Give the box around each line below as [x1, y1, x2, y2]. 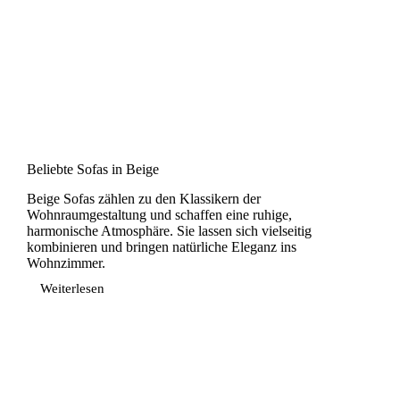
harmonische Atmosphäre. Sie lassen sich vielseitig [27, 222, 312, 238]
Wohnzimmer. [27, 254, 105, 271]
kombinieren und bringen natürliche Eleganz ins [27, 238, 296, 254]
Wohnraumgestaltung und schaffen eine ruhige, [27, 206, 292, 222]
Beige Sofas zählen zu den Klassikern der [27, 190, 261, 206]
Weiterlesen [40, 281, 104, 296]
